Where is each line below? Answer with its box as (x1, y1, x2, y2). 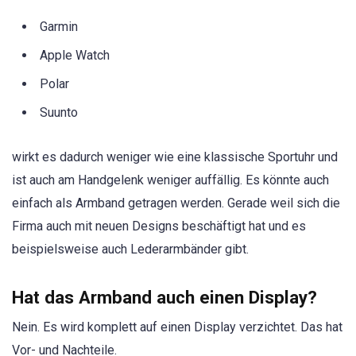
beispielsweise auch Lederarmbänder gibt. (12, 241, 249, 257)
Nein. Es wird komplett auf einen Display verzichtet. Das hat (12, 319, 342, 335)
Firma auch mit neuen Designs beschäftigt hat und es (12, 218, 306, 234)
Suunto (40, 104, 78, 120)
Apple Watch (40, 47, 110, 63)
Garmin (40, 18, 78, 34)
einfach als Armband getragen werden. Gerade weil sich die (12, 195, 340, 211)
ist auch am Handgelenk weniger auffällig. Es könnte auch (12, 172, 329, 188)
